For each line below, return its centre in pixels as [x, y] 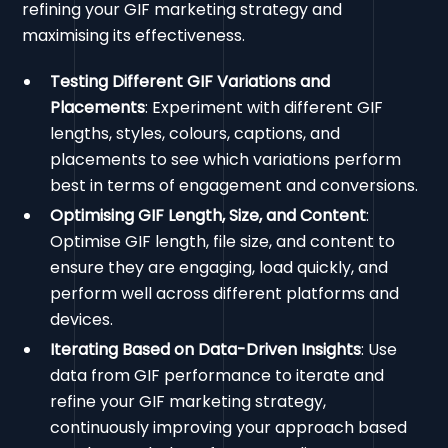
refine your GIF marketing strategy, [188, 402]
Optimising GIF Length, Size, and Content [208, 216]
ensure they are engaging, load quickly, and [219, 268]
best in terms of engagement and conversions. [234, 186]
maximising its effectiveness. [134, 36]
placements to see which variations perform [226, 160]
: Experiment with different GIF [264, 108]
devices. [82, 320]
